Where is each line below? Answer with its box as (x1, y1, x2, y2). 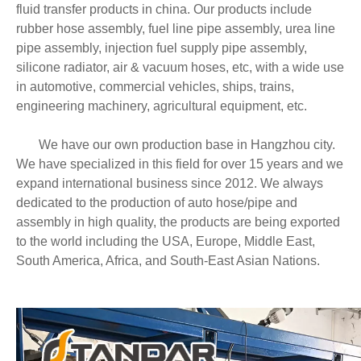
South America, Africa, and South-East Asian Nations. (16, 254, 320, 268)
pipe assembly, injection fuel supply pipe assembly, (16, 41, 307, 55)
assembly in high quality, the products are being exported (16, 215, 340, 229)
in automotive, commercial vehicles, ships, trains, (16, 80, 294, 93)
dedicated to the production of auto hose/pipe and (16, 196, 297, 210)
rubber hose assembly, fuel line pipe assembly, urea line (16, 22, 335, 35)
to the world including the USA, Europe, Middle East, (16, 234, 315, 248)
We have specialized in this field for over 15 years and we (16, 157, 343, 171)
